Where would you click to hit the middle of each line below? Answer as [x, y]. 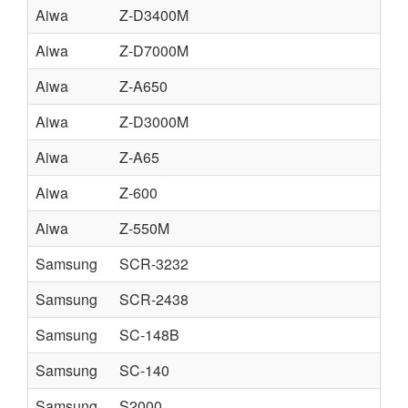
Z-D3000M [154, 122]
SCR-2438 [154, 299]
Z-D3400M [154, 15]
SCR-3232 [154, 264]
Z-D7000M [154, 51]
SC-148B [149, 335]
